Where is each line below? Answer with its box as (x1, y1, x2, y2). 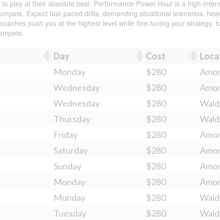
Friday (54, 129, 78, 140)
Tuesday (54, 208, 86, 219)
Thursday (54, 113, 90, 125)
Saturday (54, 145, 88, 156)
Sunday (54, 161, 82, 172)
